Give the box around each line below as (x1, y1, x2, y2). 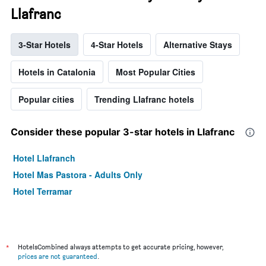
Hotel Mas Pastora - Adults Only (13, 168, 142, 180)
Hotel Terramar (13, 185, 72, 197)
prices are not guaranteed (18, 251, 97, 261)
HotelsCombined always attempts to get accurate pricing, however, (18, 242, 223, 251)
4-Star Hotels (91, 38, 143, 50)
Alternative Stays (163, 38, 232, 50)
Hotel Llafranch (13, 151, 75, 164)
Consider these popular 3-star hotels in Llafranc (11, 125, 235, 138)
